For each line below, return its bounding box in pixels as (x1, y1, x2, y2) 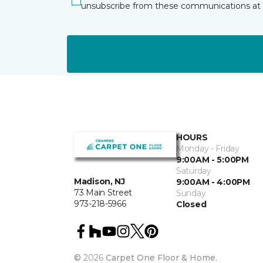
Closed (176, 199, 207, 210)
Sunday (176, 188, 206, 198)
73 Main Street (74, 187, 133, 198)
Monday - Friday (176, 143, 240, 154)
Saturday (176, 166, 211, 176)
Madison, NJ (74, 176, 125, 187)
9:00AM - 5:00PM (176, 154, 249, 165)
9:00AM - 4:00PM (176, 177, 250, 187)
